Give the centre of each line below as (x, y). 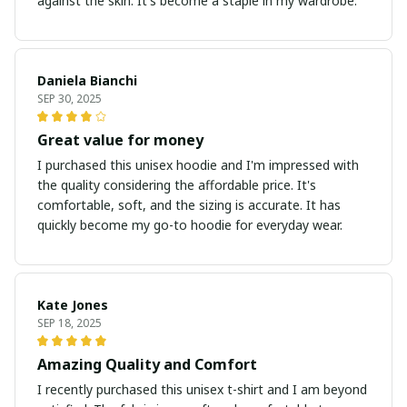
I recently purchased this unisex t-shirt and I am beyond (202, 390)
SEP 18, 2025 (69, 323)
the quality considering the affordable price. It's (177, 185)
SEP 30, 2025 (69, 99)
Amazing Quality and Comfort (147, 365)
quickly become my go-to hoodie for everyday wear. (190, 225)
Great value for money (120, 140)
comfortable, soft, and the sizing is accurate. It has (189, 205)
